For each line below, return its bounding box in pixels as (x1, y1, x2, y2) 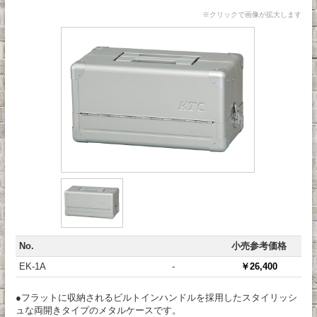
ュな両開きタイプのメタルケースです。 (16, 305, 181, 316)
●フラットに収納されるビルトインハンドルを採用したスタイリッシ (16, 292, 297, 303)
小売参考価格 (231, 241, 287, 251)
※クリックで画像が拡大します (202, 11, 301, 18)
